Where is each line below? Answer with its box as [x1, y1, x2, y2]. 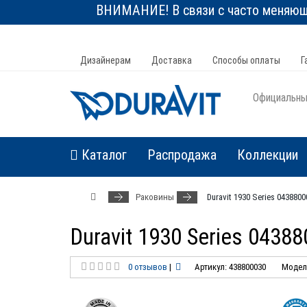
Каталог [78, 147, 127, 163]
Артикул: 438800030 [195, 262, 266, 272]
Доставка [151, 55, 192, 66]
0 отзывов [128, 262, 167, 272]
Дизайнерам [80, 55, 131, 66]
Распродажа [147, 147, 217, 163]
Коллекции [237, 147, 298, 163]
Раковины [136, 192, 174, 202]
